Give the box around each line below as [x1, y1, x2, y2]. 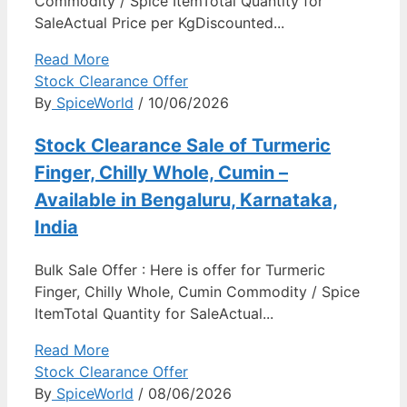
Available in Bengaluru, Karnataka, [35, 188, 338, 211]
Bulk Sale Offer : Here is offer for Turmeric [35, 260, 325, 279]
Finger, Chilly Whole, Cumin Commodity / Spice [35, 282, 360, 301]
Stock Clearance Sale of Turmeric [35, 134, 331, 156]
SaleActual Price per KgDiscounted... [35, 13, 284, 32]
